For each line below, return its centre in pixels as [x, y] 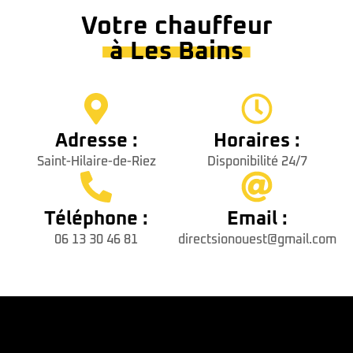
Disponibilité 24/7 [257, 162]
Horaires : [257, 141]
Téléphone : [96, 219]
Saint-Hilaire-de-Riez [96, 162]
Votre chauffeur [176, 27]
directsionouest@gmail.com [257, 240]
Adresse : [96, 141]
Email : [257, 219]
